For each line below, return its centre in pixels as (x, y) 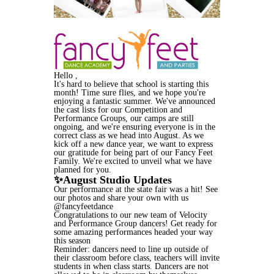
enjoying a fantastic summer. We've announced (135, 102)
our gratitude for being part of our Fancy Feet (133, 153)
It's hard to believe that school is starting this (131, 84)
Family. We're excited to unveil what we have (133, 161)
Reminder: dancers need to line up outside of (131, 250)
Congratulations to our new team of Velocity (131, 215)
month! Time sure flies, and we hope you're (130, 93)
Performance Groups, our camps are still (124, 119)
